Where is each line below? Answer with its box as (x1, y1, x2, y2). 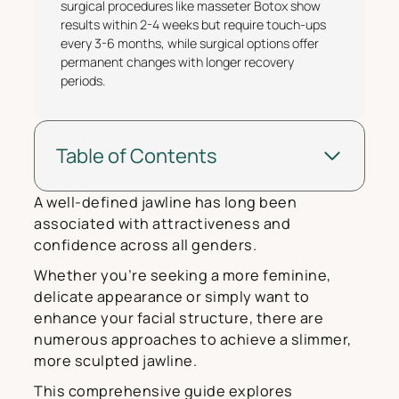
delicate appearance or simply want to (34, 286, 310, 306)
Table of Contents (56, 142, 217, 169)
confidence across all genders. (34, 234, 256, 255)
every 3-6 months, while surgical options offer (61, 34, 319, 52)
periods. (61, 71, 105, 89)
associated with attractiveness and (34, 213, 290, 233)
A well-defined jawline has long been (34, 191, 297, 212)
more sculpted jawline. (34, 350, 197, 370)
